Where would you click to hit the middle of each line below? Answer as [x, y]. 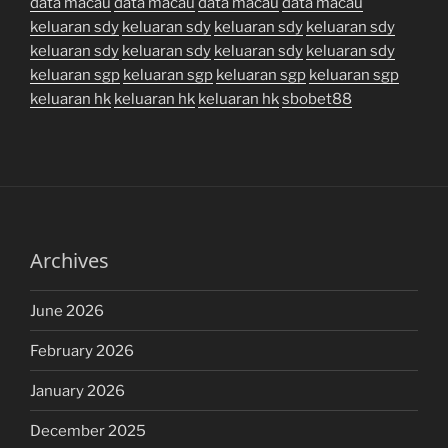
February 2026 [82, 350]
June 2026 [67, 310]
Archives [69, 261]
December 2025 [88, 430]
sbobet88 [317, 99]
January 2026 [77, 390]
